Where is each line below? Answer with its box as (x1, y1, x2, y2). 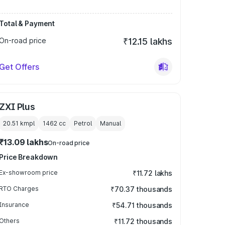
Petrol (74, 120, 92, 127)
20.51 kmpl (3, 120, 35, 127)
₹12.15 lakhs (123, 36, 172, 47)
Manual (100, 120, 122, 127)
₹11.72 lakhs (132, 169, 172, 177)
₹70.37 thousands (110, 185, 172, 193)
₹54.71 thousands (112, 201, 172, 209)
